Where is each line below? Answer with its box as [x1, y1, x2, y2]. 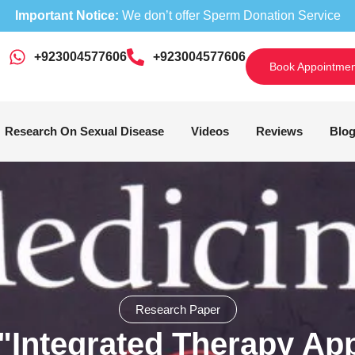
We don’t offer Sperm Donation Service [118, 9, 341, 22]
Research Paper [135, 303, 220, 317]
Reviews [256, 124, 303, 139]
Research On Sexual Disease [5, 124, 164, 139]
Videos [191, 124, 229, 139]
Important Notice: [14, 9, 119, 22]
